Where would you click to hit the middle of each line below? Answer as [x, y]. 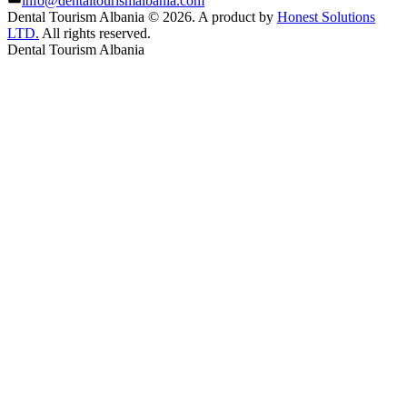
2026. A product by [218, 17]
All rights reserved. [95, 34]
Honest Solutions [326, 17]
